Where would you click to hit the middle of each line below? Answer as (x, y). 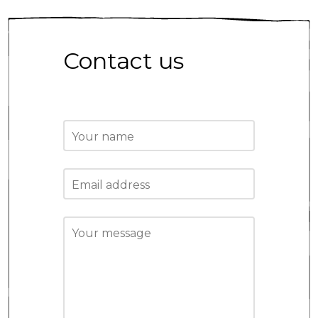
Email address (111, 185)
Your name (103, 136)
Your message (111, 234)
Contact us (124, 60)
